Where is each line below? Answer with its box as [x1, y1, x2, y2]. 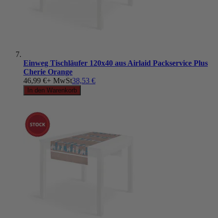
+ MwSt [47, 76, 72, 85]
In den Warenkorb [27, 86, 77, 94]
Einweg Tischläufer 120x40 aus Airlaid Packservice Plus [23, 58, 208, 67]
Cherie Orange [23, 67, 73, 76]
